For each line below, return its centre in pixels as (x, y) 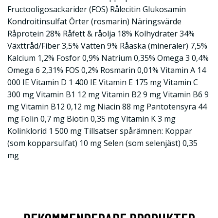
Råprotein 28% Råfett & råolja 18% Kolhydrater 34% (101, 33)
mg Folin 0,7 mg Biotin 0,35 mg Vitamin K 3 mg (91, 118)
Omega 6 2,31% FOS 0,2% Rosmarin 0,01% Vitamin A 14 (107, 70)
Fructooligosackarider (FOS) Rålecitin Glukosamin (97, 9)
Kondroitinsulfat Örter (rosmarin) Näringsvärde (94, 21)
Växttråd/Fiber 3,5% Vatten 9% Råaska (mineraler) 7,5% (107, 45)
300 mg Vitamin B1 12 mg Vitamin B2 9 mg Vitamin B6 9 (108, 94)
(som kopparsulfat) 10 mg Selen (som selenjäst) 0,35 (102, 143)
